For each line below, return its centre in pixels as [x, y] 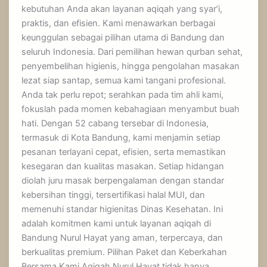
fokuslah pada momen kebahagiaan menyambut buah [131, 109]
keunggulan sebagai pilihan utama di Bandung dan [123, 38]
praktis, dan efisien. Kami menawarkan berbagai [119, 24]
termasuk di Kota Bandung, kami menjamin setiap [121, 138]
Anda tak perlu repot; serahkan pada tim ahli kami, [123, 95]
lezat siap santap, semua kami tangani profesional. [124, 81]
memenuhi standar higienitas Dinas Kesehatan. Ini [122, 209]
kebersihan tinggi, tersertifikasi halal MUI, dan [114, 195]
